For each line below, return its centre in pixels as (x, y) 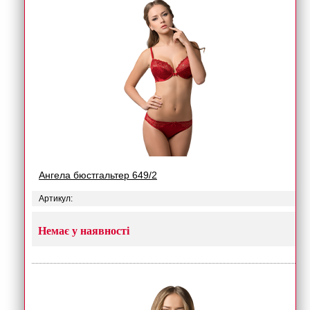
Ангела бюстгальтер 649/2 (98, 175)
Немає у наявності (84, 231)
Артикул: (56, 199)
